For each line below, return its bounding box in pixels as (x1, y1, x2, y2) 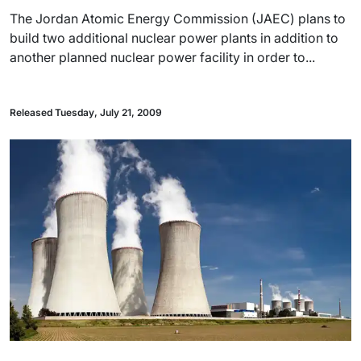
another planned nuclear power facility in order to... (10, 49, 315, 65)
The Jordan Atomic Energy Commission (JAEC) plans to (10, 10, 346, 27)
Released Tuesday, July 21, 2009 (10, 106, 162, 118)
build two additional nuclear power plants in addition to (10, 30, 338, 46)
